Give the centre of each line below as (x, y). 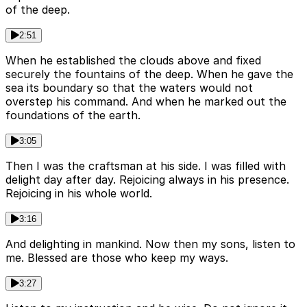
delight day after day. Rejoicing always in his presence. (147, 179)
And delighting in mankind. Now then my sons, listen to (150, 244)
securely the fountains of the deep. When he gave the (149, 74)
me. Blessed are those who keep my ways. (117, 257)
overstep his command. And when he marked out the (146, 101)
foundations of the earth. (73, 115)
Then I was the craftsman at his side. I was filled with (146, 165)
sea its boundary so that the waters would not (129, 87)
